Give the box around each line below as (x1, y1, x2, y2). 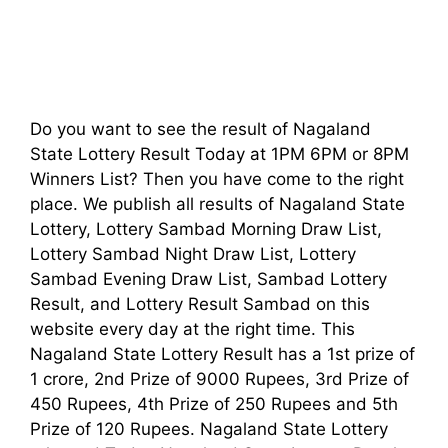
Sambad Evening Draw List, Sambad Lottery (30, 268, 387, 289)
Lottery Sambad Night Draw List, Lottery (30, 243, 356, 264)
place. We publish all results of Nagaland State (30, 193, 405, 214)
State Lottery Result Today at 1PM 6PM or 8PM (30, 143, 409, 164)
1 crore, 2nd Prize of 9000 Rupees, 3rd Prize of (30, 368, 409, 389)
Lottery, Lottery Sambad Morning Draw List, (30, 218, 382, 239)
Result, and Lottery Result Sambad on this (30, 293, 370, 314)
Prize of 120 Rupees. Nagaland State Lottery (30, 418, 388, 439)
